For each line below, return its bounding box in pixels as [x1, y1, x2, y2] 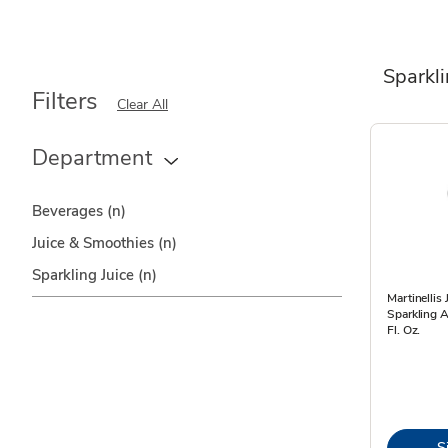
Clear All [117, 95, 168, 114]
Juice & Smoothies [32, 233, 158, 253]
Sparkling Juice [32, 265, 138, 285]
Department [32, 143, 152, 173]
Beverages [32, 201, 107, 221]
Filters [32, 85, 98, 117]
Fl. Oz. [387, 322, 421, 338]
